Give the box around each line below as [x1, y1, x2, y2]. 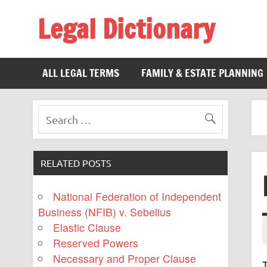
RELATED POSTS [41, 156, 112, 169]
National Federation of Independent [53, 189, 222, 204]
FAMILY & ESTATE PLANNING [141, 66, 263, 81]
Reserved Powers [53, 235, 139, 251]
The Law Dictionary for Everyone [37, 44, 193, 59]
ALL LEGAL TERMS [42, 66, 120, 81]
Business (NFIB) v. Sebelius [38, 204, 171, 220]
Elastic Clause [53, 220, 122, 235]
